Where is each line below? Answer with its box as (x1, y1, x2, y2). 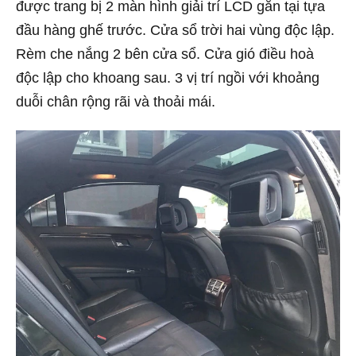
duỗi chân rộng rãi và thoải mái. (16, 93, 215, 110)
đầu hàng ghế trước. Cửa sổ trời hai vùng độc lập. (16, 21, 335, 38)
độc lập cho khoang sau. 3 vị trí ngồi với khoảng (16, 69, 319, 86)
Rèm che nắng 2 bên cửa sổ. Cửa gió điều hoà (16, 45, 314, 62)
